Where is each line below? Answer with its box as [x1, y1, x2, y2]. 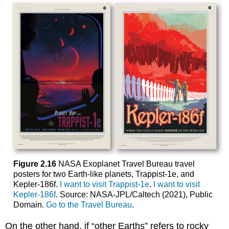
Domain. [13, 200, 46, 210]
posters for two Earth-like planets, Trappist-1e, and [13, 170, 194, 179]
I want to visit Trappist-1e [59, 180, 149, 189]
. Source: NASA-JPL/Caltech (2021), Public [55, 190, 213, 199]
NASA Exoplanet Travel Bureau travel [56, 159, 195, 169]
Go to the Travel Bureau [45, 200, 132, 210]
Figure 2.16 [13, 159, 56, 169]
